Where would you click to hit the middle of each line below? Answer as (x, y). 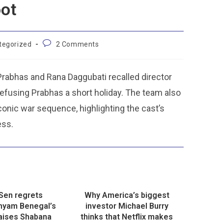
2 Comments (77, 44)
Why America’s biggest (127, 195)
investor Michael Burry (127, 206)
